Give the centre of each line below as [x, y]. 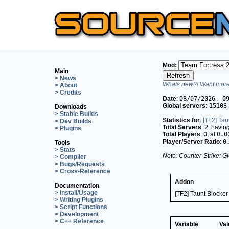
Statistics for [181, 120]
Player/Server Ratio [191, 141]
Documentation [77, 185]
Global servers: [185, 106]
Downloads [71, 107]
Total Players [181, 134]
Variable [187, 224]
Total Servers [182, 127]
